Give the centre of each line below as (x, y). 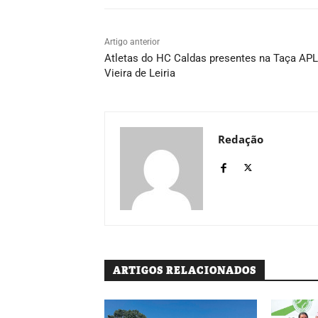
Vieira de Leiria (140, 73)
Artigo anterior (132, 42)
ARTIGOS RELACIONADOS (185, 270)
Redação (241, 139)
